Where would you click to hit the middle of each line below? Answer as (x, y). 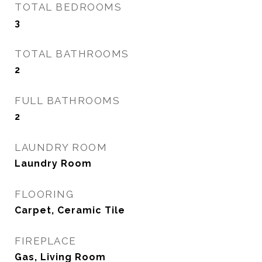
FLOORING (44, 194)
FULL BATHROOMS (67, 101)
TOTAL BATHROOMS (72, 54)
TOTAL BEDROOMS (68, 7)
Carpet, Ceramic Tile (70, 210)
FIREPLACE (46, 241)
